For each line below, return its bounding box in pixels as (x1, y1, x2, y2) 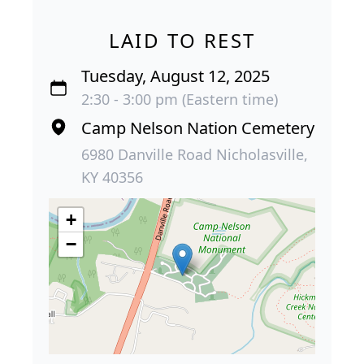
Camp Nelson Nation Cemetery (81, 116, 314, 139)
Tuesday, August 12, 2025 (81, 64, 270, 87)
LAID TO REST (108, 26, 256, 54)
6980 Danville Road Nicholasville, (81, 144, 308, 164)
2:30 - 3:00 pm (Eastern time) (81, 89, 278, 109)
